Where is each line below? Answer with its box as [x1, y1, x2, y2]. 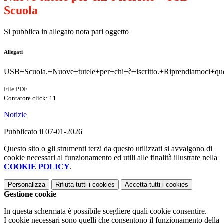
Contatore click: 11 [4, 94, 56, 102]
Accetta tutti [125, 181, 160, 189]
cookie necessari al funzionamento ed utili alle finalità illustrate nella [4, 153, 217, 162]
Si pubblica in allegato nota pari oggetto [4, 27, 129, 36]
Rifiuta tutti [55, 181, 87, 189]
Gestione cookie [4, 190, 56, 199]
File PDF [4, 85, 27, 93]
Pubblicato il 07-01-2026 [4, 127, 82, 136]
